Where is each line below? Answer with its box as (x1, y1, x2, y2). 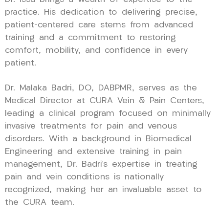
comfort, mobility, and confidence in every (5, 46, 188, 55)
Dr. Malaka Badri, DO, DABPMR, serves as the (5, 84, 197, 92)
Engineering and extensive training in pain (5, 147, 182, 156)
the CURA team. (5, 198, 74, 207)
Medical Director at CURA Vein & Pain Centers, (5, 96, 204, 105)
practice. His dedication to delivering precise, (5, 8, 197, 17)
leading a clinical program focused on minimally (5, 109, 211, 118)
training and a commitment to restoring (5, 33, 176, 42)
